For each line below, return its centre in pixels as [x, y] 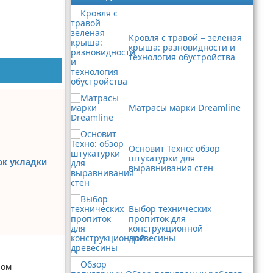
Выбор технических [170, 209]
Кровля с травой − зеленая [185, 37]
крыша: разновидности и [182, 47]
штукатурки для [162, 158]
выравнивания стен [171, 168]
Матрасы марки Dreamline [185, 108]
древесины [152, 238]
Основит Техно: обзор [174, 148]
